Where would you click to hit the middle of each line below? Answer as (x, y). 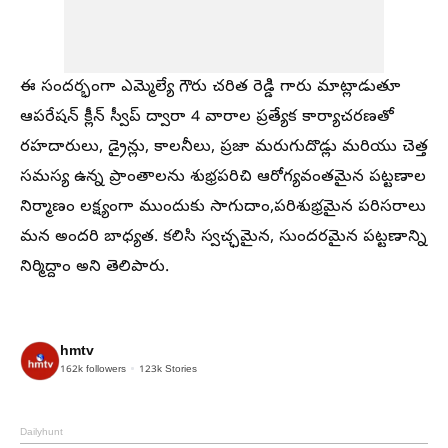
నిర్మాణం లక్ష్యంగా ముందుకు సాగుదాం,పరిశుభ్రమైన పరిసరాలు (223, 207)
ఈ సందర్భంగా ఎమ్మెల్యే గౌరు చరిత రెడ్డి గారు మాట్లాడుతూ (210, 87)
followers (104, 369)
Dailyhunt (41, 432)
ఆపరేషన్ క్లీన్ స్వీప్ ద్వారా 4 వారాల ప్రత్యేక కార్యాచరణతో (207, 117)
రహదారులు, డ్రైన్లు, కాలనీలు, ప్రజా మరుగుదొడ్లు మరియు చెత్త (224, 147)
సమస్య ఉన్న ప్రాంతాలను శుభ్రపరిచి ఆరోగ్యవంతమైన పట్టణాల (223, 177)
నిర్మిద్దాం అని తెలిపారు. (94, 267)
